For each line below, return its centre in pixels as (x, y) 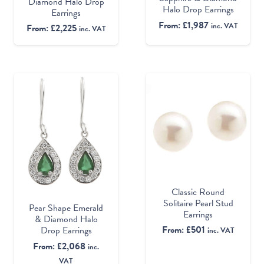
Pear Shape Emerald (66, 208)
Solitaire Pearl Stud (198, 203)
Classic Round (198, 192)
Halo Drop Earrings (198, 9)
